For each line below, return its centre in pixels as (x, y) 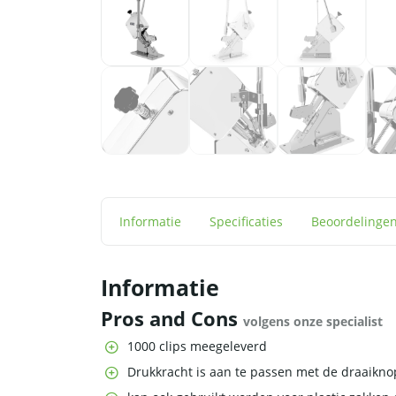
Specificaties (246, 222)
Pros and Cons (172, 319)
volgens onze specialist (313, 322)
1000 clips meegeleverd (197, 346)
